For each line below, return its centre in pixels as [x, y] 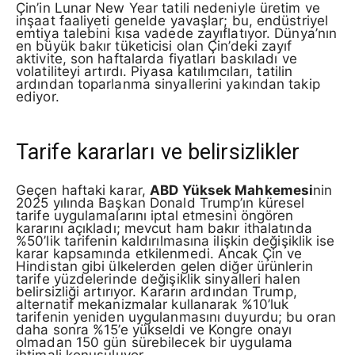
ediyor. [38, 97]
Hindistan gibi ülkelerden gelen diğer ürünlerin [164, 266]
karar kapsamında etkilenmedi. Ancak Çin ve [159, 253]
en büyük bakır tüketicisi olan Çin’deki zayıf [154, 46]
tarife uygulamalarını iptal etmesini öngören [155, 215]
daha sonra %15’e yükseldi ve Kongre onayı [154, 329]
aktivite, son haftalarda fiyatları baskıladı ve [157, 59]
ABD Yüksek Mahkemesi [232, 190]
